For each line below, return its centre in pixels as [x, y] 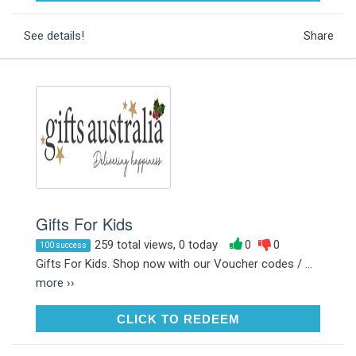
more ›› [55, 282]
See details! [54, 35]
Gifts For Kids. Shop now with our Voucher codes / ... [174, 263]
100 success [63, 245]
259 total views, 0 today [156, 244]
